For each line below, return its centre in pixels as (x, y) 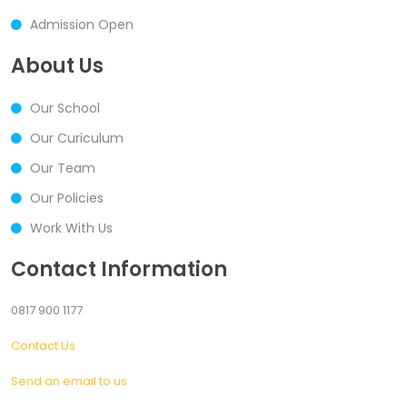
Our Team (63, 169)
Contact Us (43, 346)
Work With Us (71, 228)
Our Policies (67, 199)
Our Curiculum (77, 139)
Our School (65, 109)
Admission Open (82, 25)
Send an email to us (69, 382)
